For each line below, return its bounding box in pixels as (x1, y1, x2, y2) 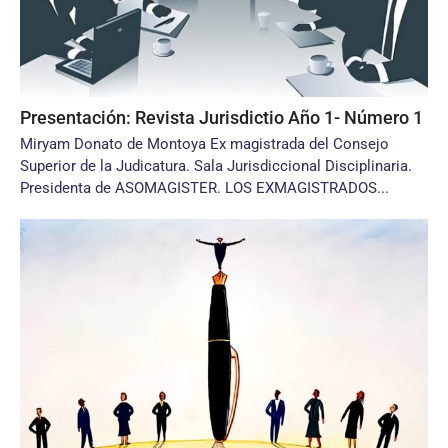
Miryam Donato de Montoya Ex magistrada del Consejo (20, 135, 389, 153)
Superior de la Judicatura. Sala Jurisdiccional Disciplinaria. (20, 157, 412, 175)
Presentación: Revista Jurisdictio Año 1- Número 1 (20, 107, 423, 128)
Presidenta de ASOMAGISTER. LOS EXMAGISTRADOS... (20, 179, 389, 197)
